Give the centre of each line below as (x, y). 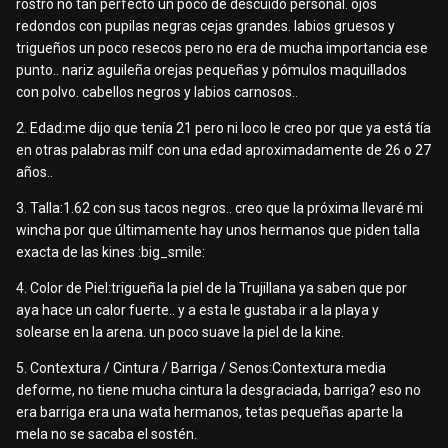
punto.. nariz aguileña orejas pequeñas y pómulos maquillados (211, 70)
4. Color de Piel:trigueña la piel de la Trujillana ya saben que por (211, 288)
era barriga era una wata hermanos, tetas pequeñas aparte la (209, 412)
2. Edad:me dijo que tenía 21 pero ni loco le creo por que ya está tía (223, 128)
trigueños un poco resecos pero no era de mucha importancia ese (222, 48)
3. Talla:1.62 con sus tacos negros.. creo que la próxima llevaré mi (219, 208)
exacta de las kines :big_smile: (110, 252)
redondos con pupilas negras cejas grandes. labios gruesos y (205, 26)
